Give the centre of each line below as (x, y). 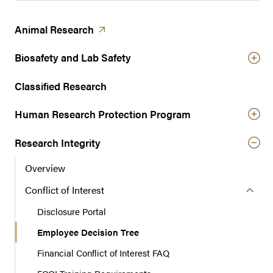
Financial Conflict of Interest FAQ (103, 253)
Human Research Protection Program (103, 114)
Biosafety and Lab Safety (73, 58)
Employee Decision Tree (88, 232)
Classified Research (61, 86)
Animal (32, 29)
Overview (45, 168)
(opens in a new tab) (141, 28)
